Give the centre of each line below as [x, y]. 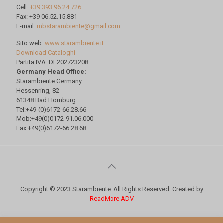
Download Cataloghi [46, 52]
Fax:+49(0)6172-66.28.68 [51, 128]
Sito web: [31, 43]
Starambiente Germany [49, 81]
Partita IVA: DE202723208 [52, 62]
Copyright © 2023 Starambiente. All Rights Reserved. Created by [111, 189]
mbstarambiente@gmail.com [79, 26]
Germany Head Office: [51, 71]
